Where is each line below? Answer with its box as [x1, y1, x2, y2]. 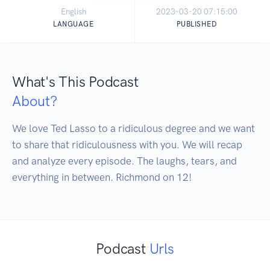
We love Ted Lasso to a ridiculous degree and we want [12, 122, 255, 135]
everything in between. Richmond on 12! [12, 171, 192, 184]
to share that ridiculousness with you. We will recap [12, 139, 242, 151]
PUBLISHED [176, 20, 217, 29]
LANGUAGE [53, 20, 93, 29]
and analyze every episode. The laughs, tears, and [12, 155, 237, 168]
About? [12, 92, 57, 110]
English [60, 7, 86, 17]
